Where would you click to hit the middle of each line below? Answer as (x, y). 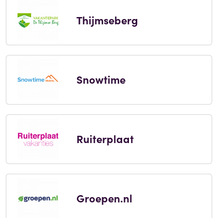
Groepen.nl (104, 198)
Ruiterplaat (105, 139)
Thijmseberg (107, 20)
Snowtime (101, 79)
